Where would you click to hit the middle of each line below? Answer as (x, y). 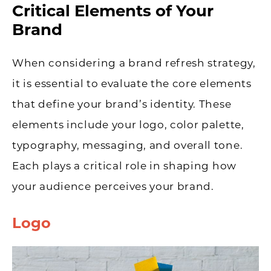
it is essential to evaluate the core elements (132, 83)
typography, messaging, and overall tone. (128, 145)
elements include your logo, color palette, (128, 124)
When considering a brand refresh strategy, (134, 63)
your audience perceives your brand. (113, 186)
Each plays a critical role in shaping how (124, 165)
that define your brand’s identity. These (122, 104)
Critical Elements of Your (113, 11)
